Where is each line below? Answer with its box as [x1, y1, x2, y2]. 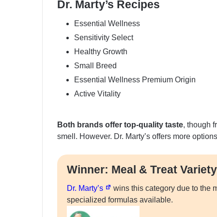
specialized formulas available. [67, 196, 173, 204]
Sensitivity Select [74, 33, 133, 42]
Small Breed [74, 61, 117, 70]
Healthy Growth [74, 47, 127, 56]
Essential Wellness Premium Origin [74, 75, 196, 84]
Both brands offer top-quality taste [57, 120, 183, 129]
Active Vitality [74, 89, 121, 98]
